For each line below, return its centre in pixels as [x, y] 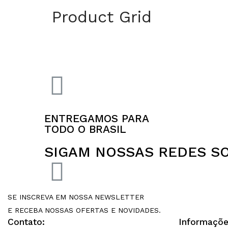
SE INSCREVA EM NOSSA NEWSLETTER [76, 197]
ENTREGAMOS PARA [97, 118]
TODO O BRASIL [85, 129]
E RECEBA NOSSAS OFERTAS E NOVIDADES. [84, 210]
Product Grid [102, 17]
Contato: [26, 222]
